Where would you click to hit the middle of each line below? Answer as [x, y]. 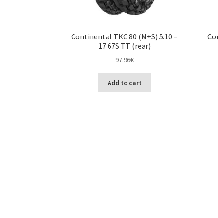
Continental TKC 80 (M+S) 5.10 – [125, 36]
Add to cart [124, 82]
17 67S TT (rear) [124, 45]
